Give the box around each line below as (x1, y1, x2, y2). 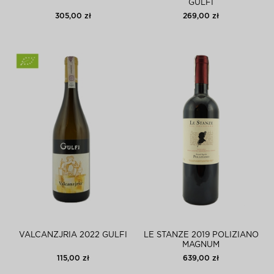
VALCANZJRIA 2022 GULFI (19, 231, 127, 239)
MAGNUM (182, 241, 220, 249)
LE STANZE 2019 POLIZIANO (143, 231, 259, 239)
